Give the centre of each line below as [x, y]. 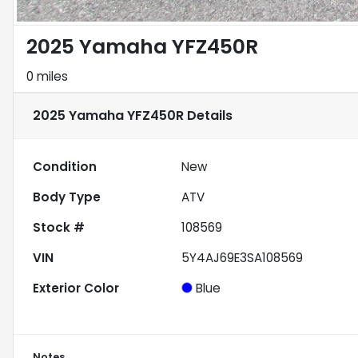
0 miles [47, 77]
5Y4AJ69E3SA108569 [243, 258]
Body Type [67, 197]
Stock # [59, 228]
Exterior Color [76, 288]
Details [208, 116]
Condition [65, 167]
